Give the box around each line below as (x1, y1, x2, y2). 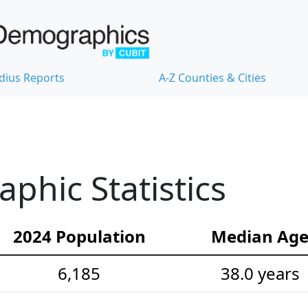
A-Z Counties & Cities (159, 70, 266, 86)
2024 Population (12, 225, 146, 248)
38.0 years (220, 262, 300, 285)
